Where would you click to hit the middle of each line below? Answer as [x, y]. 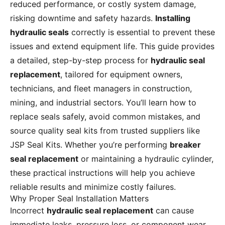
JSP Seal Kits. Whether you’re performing [90, 145]
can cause [174, 211]
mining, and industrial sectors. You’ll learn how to [103, 103]
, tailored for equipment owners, [121, 75]
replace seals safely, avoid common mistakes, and [105, 117]
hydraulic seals [39, 32]
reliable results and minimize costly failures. [93, 187]
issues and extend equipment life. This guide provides [112, 46]
